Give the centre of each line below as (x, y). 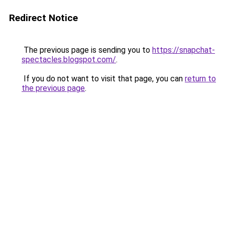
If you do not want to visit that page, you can (103, 79)
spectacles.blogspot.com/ (69, 60)
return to (200, 79)
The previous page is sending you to (87, 50)
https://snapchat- (184, 50)
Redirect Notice (43, 18)
